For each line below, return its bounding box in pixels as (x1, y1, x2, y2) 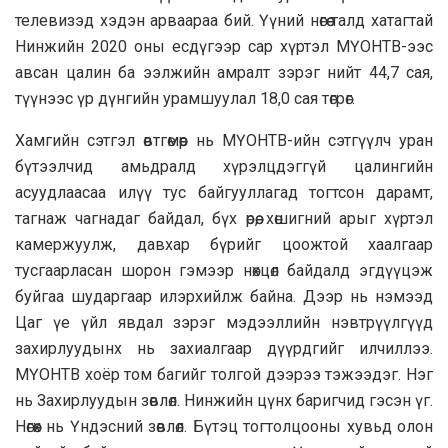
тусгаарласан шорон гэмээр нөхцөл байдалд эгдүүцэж (15, 260, 433, 280)
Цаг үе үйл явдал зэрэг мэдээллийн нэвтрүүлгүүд (15, 312, 433, 332)
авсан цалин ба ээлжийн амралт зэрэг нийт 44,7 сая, (15, 62, 433, 82)
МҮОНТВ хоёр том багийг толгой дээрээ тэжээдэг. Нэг (15, 364, 433, 384)
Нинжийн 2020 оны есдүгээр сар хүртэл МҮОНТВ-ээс (15, 36, 433, 56)
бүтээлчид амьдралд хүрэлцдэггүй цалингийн (15, 156, 433, 176)
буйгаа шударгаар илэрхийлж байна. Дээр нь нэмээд (15, 286, 433, 306)
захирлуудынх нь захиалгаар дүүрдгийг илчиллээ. (15, 338, 433, 358)
